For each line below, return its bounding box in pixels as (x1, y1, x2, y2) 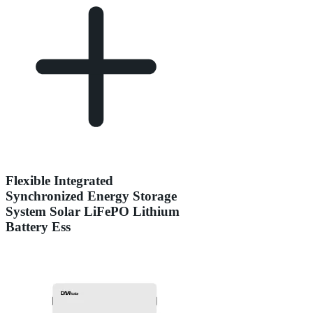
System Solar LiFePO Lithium (6, 203, 180, 219)
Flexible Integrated (6, 173, 113, 188)
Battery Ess (6, 219, 71, 234)
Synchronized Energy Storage (6, 188, 177, 203)
